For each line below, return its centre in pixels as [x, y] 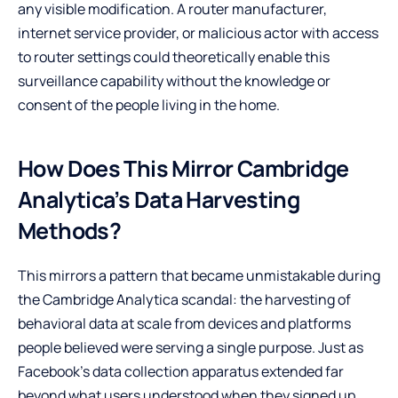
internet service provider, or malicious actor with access [198, 32]
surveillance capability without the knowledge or [174, 80]
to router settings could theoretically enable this [174, 56]
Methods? [69, 230]
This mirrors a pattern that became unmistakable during [199, 275]
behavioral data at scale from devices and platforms [184, 323]
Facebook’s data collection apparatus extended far [181, 371]
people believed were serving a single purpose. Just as [191, 347]
